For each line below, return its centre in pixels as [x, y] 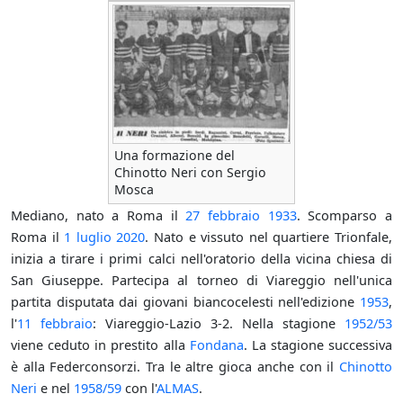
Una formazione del [175, 156]
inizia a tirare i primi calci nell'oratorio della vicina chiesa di [201, 259]
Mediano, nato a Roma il [99, 215]
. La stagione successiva [318, 345]
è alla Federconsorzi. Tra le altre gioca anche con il [175, 367]
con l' [139, 388]
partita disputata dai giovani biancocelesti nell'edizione [185, 302]
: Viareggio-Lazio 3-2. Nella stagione [219, 323]
